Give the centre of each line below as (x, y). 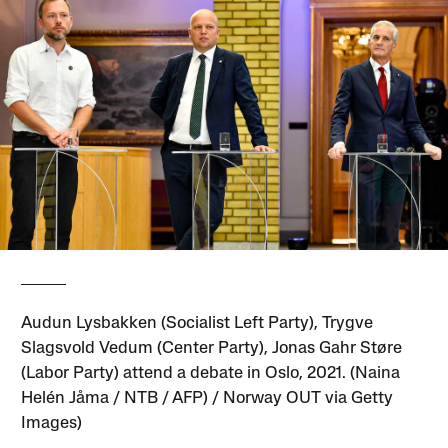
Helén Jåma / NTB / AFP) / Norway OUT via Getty (207, 398)
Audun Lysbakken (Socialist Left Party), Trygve (197, 323)
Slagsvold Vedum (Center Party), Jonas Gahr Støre (212, 348)
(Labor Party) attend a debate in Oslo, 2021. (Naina (211, 373)
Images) (52, 423)
